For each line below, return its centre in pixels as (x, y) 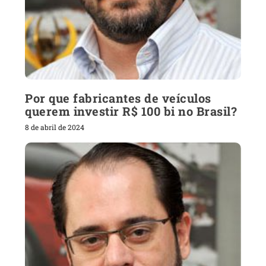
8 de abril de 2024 (55, 127)
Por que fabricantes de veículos (118, 98)
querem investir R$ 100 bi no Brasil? (131, 111)
